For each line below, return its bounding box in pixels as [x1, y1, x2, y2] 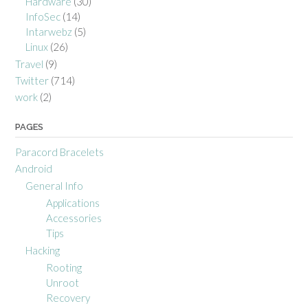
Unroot [46, 276, 79, 289]
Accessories [46, 211, 102, 224]
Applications [46, 196, 100, 209]
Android [15, 162, 52, 175]
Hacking [25, 243, 60, 256]
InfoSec [25, 10, 60, 23]
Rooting [46, 261, 82, 274]
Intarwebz [25, 25, 72, 38]
